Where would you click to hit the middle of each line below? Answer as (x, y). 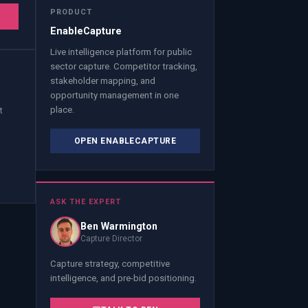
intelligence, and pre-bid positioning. (123, 278)
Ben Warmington (119, 226)
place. (62, 109)
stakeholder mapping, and (103, 80)
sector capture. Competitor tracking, (124, 66)
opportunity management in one (114, 95)
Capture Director (111, 239)
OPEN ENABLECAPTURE (125, 141)
